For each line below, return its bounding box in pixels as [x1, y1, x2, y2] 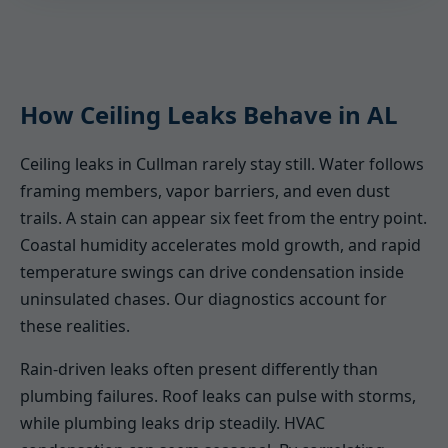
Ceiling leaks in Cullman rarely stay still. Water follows [20, 153, 424, 175]
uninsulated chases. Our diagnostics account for [20, 288, 387, 310]
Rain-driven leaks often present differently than [20, 358, 378, 380]
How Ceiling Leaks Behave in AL [20, 98, 398, 131]
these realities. [20, 315, 130, 337]
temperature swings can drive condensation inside [20, 261, 404, 283]
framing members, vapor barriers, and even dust [20, 180, 390, 202]
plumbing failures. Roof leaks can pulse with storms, [20, 385, 416, 407]
